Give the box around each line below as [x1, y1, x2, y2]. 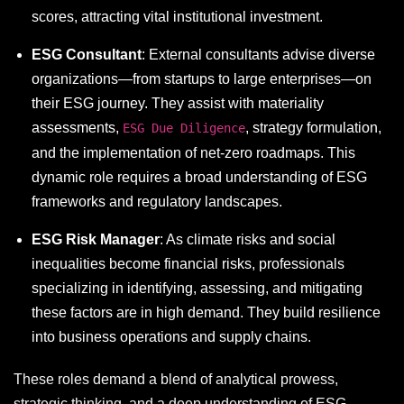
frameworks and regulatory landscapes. [32, 193, 282, 209]
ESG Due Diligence [123, 120, 245, 135]
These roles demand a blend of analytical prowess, [14, 371, 338, 387]
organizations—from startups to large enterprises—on [32, 70, 372, 87]
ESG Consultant [32, 46, 142, 62]
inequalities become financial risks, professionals [32, 255, 344, 271]
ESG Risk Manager [32, 231, 160, 247]
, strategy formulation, [245, 119, 381, 135]
